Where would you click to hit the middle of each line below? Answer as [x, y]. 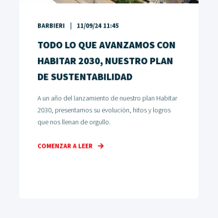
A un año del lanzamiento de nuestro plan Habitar [107, 99]
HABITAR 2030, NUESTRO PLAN [105, 61]
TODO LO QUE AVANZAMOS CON [106, 45]
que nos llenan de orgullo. [74, 122]
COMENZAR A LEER [65, 146]
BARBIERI [51, 26]
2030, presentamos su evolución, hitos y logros [104, 110]
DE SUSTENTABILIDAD [85, 77]
